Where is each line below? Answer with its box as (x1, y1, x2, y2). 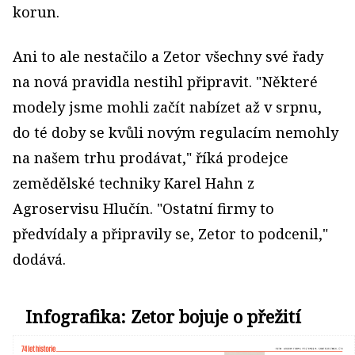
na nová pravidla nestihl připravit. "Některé (13, 72, 318, 91)
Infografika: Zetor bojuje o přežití (25, 304, 301, 328)
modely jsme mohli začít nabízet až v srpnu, (13, 97, 322, 116)
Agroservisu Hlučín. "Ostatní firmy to (13, 199, 274, 218)
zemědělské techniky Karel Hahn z (13, 174, 254, 193)
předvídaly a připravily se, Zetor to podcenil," (13, 224, 328, 243)
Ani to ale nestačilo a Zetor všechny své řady (13, 47, 323, 66)
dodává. (13, 250, 66, 269)
